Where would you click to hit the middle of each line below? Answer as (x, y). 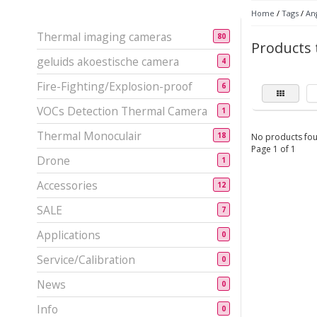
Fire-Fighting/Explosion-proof (115, 86)
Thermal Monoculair (89, 136)
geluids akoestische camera (108, 61)
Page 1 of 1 (273, 149)
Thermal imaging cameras (104, 36)
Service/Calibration (86, 259)
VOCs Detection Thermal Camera (122, 111)
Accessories (67, 185)
